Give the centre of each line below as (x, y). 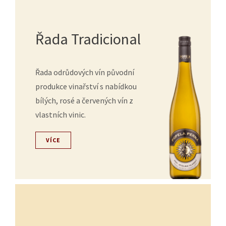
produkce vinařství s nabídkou (86, 86)
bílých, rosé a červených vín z (84, 100)
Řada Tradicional (88, 39)
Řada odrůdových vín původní (85, 72)
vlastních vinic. (61, 115)
